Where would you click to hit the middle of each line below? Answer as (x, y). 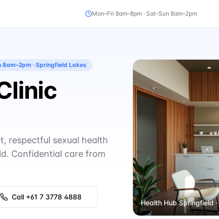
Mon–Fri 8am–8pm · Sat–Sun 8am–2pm (144, 13)
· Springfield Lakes (59, 65)
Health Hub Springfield (177, 203)
